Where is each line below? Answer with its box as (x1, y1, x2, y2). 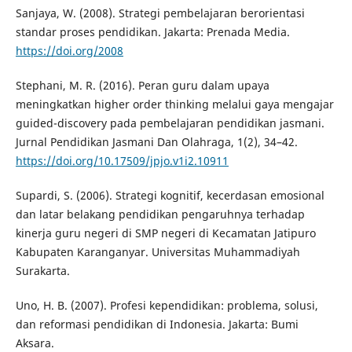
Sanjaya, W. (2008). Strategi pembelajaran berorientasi (15, 5, 305, 21)
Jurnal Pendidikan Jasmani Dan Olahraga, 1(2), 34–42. (15, 134, 298, 150)
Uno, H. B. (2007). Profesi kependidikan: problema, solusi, (15, 298, 318, 313)
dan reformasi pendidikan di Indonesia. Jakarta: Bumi (15, 317, 299, 332)
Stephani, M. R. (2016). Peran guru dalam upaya (15, 78, 269, 93)
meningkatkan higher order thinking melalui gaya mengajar (15, 97, 334, 112)
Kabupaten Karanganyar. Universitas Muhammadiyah (15, 244, 300, 260)
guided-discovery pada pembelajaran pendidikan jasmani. (15, 115, 324, 131)
